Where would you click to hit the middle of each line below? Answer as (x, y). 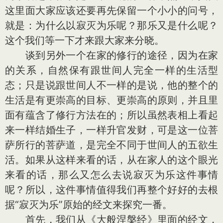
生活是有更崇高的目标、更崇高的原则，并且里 (111, 100)
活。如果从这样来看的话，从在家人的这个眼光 (111, 160)
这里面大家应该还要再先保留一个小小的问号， (111, 10)
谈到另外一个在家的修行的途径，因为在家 (111, 55)
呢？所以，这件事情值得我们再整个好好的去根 (111, 190)
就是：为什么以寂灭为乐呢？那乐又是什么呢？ (111, 25)
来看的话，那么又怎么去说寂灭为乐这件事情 (111, 175)
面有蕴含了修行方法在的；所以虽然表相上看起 (111, 115)
